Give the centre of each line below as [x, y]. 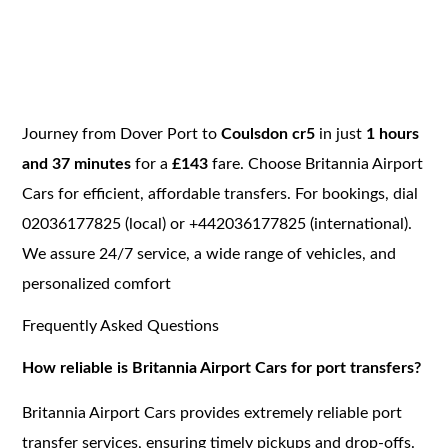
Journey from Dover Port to [122, 133]
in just [341, 133]
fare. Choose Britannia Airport [318, 163]
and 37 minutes [77, 163]
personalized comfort [97, 283]
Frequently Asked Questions [121, 325]
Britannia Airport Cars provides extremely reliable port [212, 412]
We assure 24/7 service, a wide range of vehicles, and [209, 253]
